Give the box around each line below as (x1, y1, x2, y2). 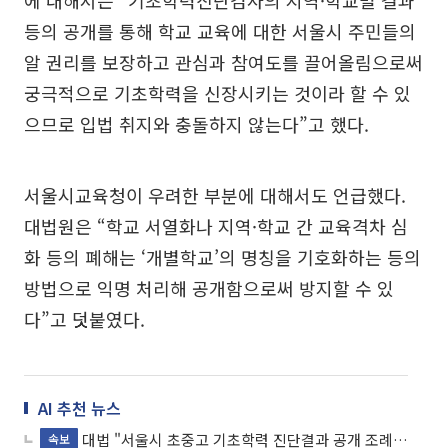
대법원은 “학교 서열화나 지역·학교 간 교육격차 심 (24, 213, 408, 240)
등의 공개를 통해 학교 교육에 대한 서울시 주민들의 (24, 18, 416, 45)
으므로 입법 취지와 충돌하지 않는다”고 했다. (24, 111, 369, 138)
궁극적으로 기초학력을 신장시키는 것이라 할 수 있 (24, 80, 411, 107)
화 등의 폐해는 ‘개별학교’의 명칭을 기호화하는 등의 (24, 244, 421, 271)
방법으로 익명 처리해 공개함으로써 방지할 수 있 (24, 275, 394, 302)
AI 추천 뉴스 (38, 396, 121, 421)
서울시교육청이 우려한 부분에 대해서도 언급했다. (24, 182, 406, 209)
